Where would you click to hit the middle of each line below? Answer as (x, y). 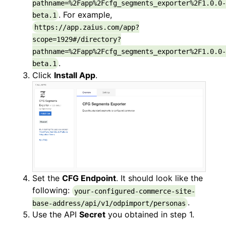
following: (52, 190)
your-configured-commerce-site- (134, 191)
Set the (47, 178)
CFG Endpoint (89, 178)
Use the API (56, 215)
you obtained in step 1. (150, 215)
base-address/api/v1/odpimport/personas (109, 203)
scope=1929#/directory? (77, 39)
